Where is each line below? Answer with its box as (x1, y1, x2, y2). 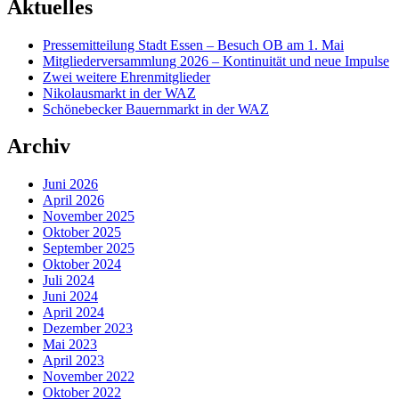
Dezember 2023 (43, 321, 133, 337)
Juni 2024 (43, 289, 98, 305)
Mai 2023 (43, 337, 97, 353)
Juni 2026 (43, 176, 98, 192)
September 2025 (43, 240, 134, 256)
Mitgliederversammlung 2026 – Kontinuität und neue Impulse (43, 53, 389, 69)
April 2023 (43, 353, 104, 369)
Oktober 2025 (43, 224, 121, 240)
